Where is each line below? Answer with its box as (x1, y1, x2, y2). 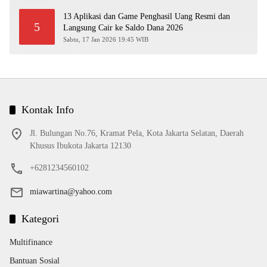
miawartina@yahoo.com (30, 187, 112, 196)
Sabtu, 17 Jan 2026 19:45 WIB (63, 35, 148, 43)
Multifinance (10, 237, 52, 247)
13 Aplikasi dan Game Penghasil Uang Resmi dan (63, 11, 230, 21)
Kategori (21, 212, 59, 225)
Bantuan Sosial (10, 256, 60, 265)
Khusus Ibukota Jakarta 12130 (30, 141, 131, 150)
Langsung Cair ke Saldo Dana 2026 (63, 23, 183, 32)
